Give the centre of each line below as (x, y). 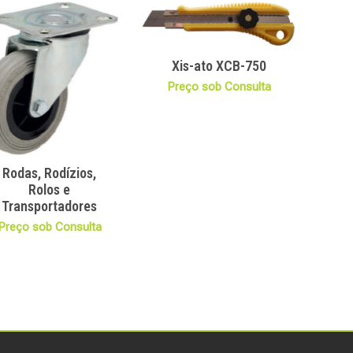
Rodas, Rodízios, (50, 173)
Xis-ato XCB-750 (219, 66)
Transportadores (50, 206)
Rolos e (50, 190)
